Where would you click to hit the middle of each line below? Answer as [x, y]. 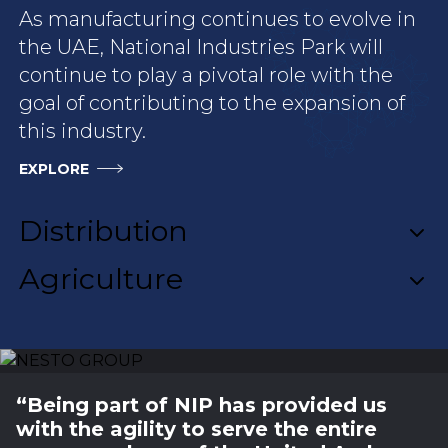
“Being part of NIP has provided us [201, 404]
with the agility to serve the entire [196, 428]
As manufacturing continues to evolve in [218, 18]
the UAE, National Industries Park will [201, 46]
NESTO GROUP [147, 320]
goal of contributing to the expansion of [212, 102]
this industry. [83, 130]
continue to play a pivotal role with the [206, 74]
